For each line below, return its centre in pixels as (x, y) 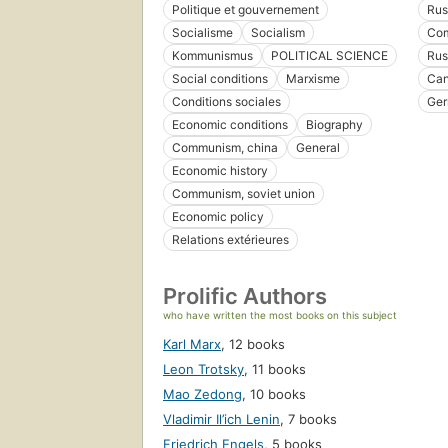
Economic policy (218, 217)
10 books (278, 394)
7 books (312, 419)
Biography (334, 125)
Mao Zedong (202, 394)
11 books (279, 369)
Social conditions (220, 79)
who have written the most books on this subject (280, 315)
